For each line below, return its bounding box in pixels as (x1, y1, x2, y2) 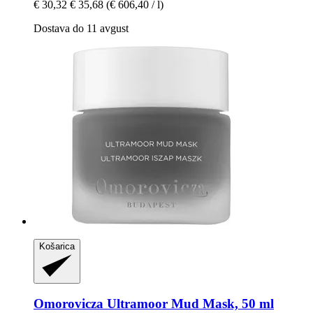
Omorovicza (34, 296, 103, 312)
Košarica (39, 240, 75, 252)
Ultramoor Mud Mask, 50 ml (103, 296, 274, 312)
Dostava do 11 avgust (34, 22, 129, 34)
